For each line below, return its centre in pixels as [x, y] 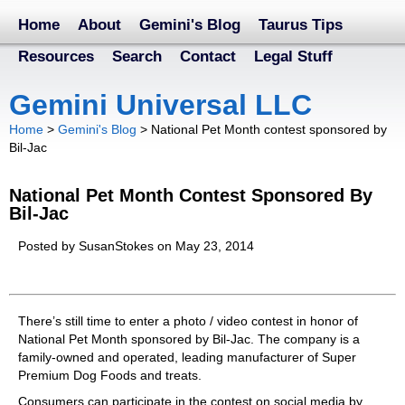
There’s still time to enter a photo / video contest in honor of [188, 321]
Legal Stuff [293, 57]
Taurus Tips [301, 25]
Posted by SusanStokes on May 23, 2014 [136, 245]
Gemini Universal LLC [160, 105]
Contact [208, 57]
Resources [56, 57]
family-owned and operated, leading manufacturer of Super [187, 358]
